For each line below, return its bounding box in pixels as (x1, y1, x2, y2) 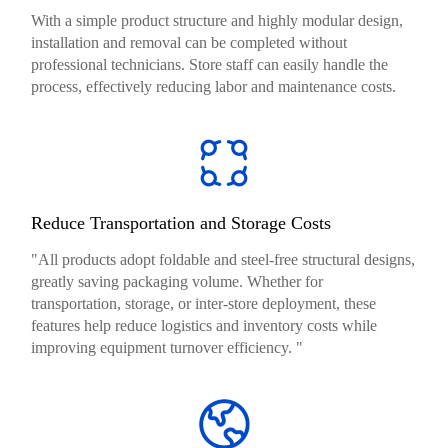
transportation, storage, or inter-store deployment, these (31, 294, 377, 312)
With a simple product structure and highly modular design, (31, 11, 404, 29)
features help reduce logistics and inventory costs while (31, 316, 378, 334)
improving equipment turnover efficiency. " (31, 338, 304, 356)
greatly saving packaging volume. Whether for (31, 272, 324, 290)
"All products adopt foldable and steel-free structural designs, (31, 250, 416, 268)
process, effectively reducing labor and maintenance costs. (31, 77, 397, 95)
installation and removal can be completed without (31, 33, 348, 51)
